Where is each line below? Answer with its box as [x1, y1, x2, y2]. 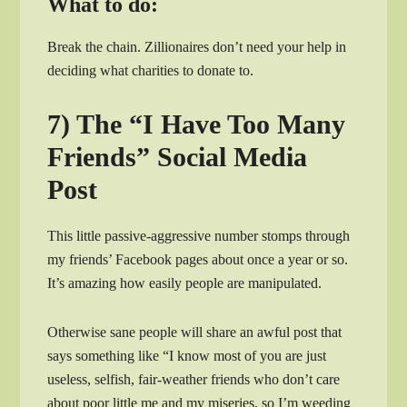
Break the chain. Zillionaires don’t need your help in [47, 39, 347, 55]
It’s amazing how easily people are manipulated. [47, 275, 323, 292]
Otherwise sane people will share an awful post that [47, 324, 342, 341]
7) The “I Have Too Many [47, 109, 346, 140]
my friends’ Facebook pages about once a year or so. [47, 252, 349, 268]
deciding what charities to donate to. [47, 63, 254, 79]
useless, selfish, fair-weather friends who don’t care [47, 372, 341, 388]
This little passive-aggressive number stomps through [47, 228, 351, 244]
